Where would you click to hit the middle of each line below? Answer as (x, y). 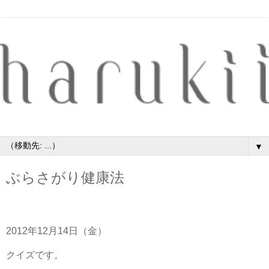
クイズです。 (35, 255)
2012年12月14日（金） (56, 231)
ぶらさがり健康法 (65, 177)
